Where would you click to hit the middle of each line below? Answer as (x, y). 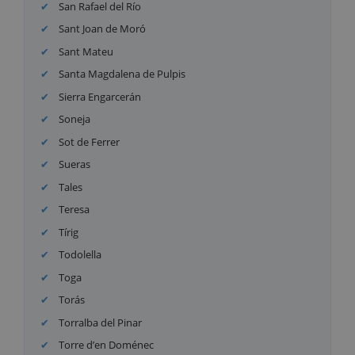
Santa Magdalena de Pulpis (121, 74)
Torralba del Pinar (99, 322)
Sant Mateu (85, 51)
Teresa (73, 210)
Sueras (74, 164)
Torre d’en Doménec (105, 345)
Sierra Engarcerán (99, 96)
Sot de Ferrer (88, 141)
